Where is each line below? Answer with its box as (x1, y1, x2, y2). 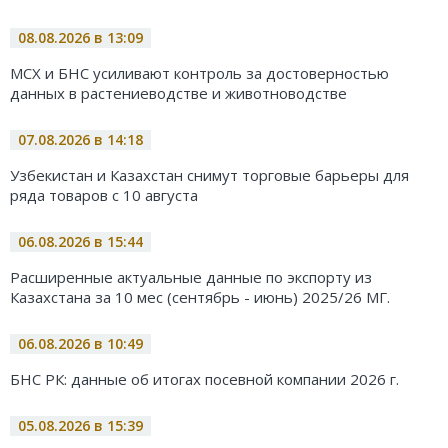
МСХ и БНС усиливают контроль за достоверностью (10, 63, 389, 84)
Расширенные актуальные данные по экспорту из (10, 267, 372, 288)
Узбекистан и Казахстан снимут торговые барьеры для (10, 165, 409, 186)
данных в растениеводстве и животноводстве (10, 83, 347, 104)
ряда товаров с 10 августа (10, 185, 198, 206)
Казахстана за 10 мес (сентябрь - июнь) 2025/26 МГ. (10, 287, 390, 308)
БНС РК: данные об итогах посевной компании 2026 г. (10, 369, 399, 390)
